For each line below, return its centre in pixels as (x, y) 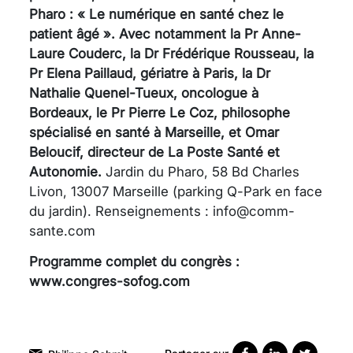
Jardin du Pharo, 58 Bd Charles (203, 171)
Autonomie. (67, 171)
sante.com (62, 230)
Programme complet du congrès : (134, 261)
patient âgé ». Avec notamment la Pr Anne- (165, 33)
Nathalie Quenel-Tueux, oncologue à (144, 93)
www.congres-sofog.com (110, 281)
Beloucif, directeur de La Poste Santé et (154, 152)
